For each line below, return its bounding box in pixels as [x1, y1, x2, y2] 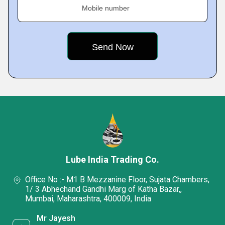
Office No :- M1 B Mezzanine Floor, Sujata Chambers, [25, 175, 209, 185]
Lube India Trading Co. [66, 154, 159, 165]
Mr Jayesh [37, 213, 76, 223]
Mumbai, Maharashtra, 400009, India [25, 194, 151, 204]
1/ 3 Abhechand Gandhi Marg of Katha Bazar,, [25, 184, 182, 194]
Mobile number [82, 4, 130, 13]
